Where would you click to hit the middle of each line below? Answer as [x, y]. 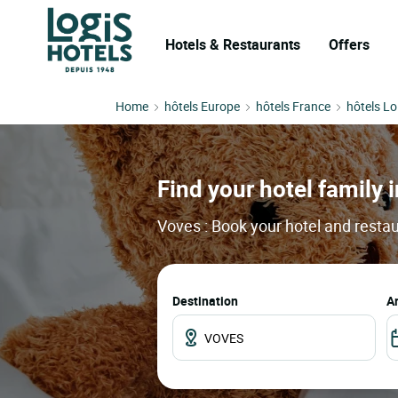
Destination [205, 301]
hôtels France [293, 106]
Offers [349, 44]
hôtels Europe [202, 106]
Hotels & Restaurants [233, 44]
